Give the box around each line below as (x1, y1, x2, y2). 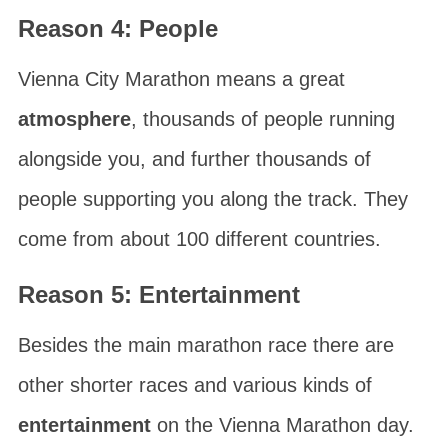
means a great (209, 68, 345, 90)
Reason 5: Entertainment (17, 281, 300, 308)
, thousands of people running (130, 108, 395, 130)
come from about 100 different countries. (17, 228, 381, 250)
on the (150, 414, 219, 436)
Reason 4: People (17, 15, 218, 42)
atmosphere (17, 108, 131, 130)
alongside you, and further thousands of (17, 148, 371, 170)
